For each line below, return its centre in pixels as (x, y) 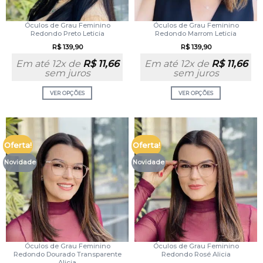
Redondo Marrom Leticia (196, 33)
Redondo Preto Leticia (67, 33)
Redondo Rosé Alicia (196, 254)
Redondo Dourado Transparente (67, 254)
